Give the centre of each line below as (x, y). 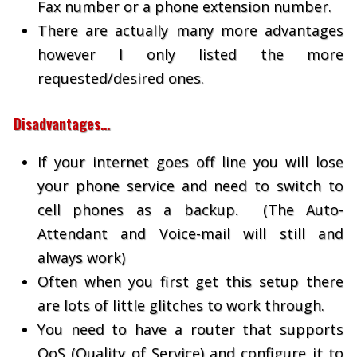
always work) (81, 257)
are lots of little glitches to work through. (181, 305)
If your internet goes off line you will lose (190, 162)
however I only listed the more (190, 54)
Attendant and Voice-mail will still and (190, 233)
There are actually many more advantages (190, 30)
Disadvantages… (62, 124)
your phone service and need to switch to (190, 186)
